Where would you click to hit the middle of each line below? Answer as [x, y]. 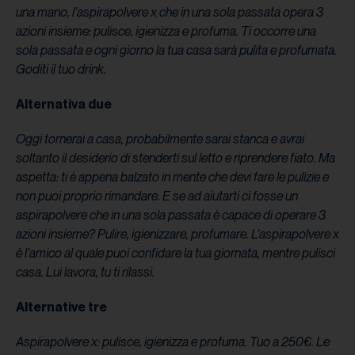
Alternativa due [64, 103]
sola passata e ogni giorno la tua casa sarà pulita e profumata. [176, 50]
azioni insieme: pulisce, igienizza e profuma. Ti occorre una [166, 31]
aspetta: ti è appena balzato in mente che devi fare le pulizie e [172, 176]
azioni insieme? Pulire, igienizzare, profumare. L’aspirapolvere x [177, 233]
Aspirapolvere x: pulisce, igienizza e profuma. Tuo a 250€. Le [173, 341]
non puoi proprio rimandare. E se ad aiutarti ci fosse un [157, 195]
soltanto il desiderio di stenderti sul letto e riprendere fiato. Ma [176, 157]
